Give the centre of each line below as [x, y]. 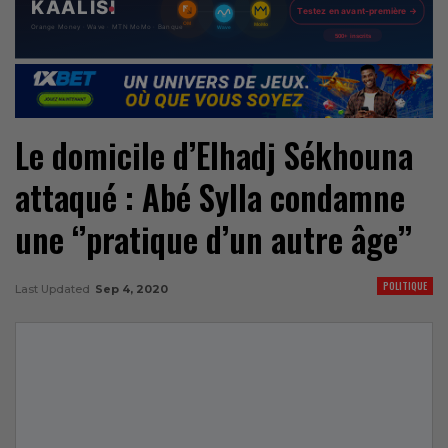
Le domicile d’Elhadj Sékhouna [214, 155]
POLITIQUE [405, 285]
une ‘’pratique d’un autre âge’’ [213, 239]
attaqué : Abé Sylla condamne [210, 197]
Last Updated [54, 288]
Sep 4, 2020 [131, 288]
